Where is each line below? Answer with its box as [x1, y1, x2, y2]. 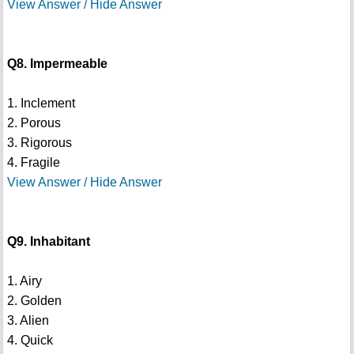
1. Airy [6, 274, 42, 288]
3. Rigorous [6, 136, 72, 150]
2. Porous [6, 116, 61, 130]
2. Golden [6, 294, 62, 308]
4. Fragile [6, 156, 60, 170]
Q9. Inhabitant [6, 235, 90, 249]
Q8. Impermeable [6, 57, 107, 71]
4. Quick [6, 333, 53, 348]
